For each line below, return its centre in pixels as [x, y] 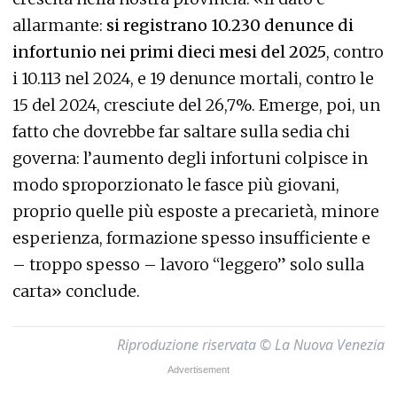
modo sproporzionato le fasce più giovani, [176, 185]
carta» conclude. [76, 291]
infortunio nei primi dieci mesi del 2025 [169, 52]
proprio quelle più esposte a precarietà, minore [196, 211]
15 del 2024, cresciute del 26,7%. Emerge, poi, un [196, 105]
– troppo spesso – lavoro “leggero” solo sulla [188, 265]
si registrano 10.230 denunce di [228, 25]
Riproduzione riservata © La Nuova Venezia [251, 345]
